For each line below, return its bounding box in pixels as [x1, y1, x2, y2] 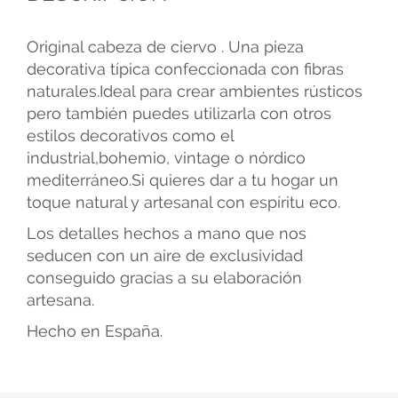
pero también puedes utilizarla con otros [27, 104, 331, 123]
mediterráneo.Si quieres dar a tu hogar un [27, 171, 338, 190]
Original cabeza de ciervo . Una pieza [27, 37, 304, 57]
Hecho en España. [27, 322, 163, 341]
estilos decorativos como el [27, 126, 234, 146]
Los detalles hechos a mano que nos [27, 224, 306, 243]
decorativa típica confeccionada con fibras [27, 60, 344, 79]
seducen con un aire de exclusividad [27, 246, 303, 266]
